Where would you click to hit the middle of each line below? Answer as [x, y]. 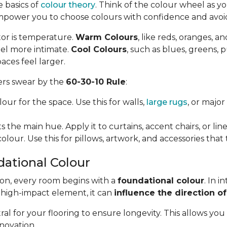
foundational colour [161, 181]
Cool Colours [99, 49]
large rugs [167, 102]
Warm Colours [107, 37]
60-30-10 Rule [96, 82]
